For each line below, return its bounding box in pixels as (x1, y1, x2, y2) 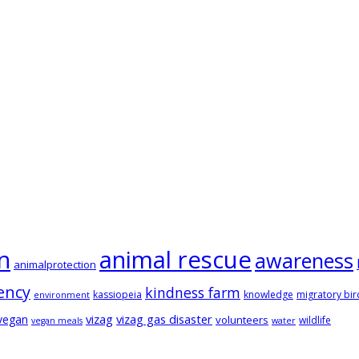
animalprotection (14, 256, 96, 272)
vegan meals (31, 314, 83, 326)
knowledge (244, 287, 293, 301)
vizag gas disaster (116, 310, 212, 327)
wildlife (299, 313, 331, 327)
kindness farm (145, 282, 240, 302)
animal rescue (99, 243, 252, 276)
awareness (255, 246, 353, 274)
